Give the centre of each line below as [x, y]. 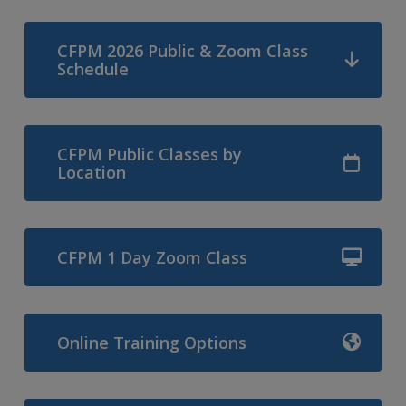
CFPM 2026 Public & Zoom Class [182, 50]
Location [91, 172]
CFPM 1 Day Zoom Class [152, 257]
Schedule [92, 68]
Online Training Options [151, 342]
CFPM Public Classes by [149, 154]
